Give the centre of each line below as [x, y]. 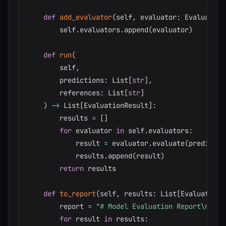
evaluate [168, 143]
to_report [78, 194]
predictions [66, 80]
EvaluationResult [116, 105]
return [72, 168]
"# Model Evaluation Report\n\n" [158, 206]
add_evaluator [86, 17]
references [64, 93]
